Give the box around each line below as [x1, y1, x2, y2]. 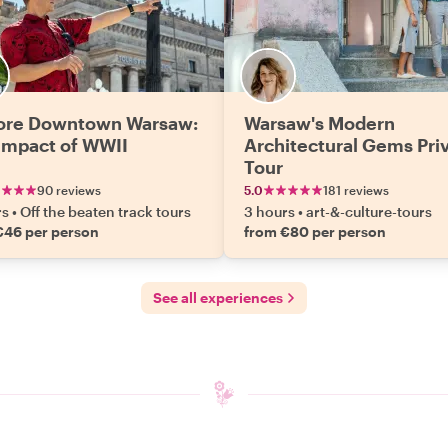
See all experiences [153, 289, 283, 306]
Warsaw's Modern [244, 112, 395, 134]
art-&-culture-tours [306, 203, 432, 220]
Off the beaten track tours [20, 203, 191, 220]
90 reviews [37, 183, 101, 197]
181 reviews [323, 183, 389, 197]
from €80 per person [244, 223, 386, 240]
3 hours [244, 203, 295, 220]
